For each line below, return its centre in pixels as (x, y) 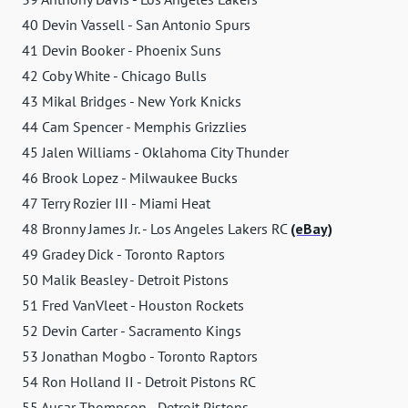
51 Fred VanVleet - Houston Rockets (133, 306)
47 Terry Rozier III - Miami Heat (116, 204)
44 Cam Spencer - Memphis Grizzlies (134, 127)
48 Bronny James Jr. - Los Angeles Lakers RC (156, 229)
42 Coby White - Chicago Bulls (114, 76)
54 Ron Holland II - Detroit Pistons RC (139, 382)
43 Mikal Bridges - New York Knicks (132, 102)
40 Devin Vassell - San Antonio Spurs (136, 25)
